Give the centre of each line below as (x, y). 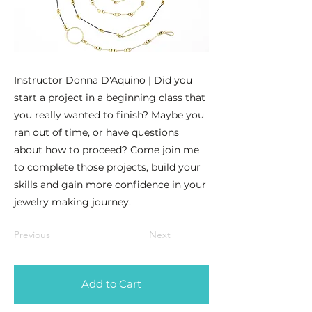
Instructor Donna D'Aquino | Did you (103, 80)
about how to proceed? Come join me (107, 150)
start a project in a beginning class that (110, 97)
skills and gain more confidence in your (110, 185)
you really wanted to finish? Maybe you (109, 115)
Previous (32, 235)
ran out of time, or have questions (96, 132)
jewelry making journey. (72, 202)
